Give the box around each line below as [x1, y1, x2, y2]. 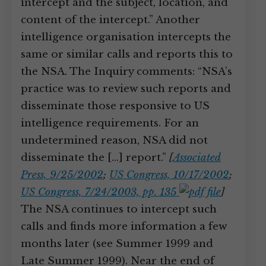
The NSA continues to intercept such [21, 203, 217, 216]
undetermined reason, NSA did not [21, 134, 208, 147]
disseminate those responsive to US [21, 100, 210, 112]
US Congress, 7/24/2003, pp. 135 [21, 186, 179, 198]
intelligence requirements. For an [21, 117, 199, 129]
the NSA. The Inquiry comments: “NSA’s [21, 65, 232, 78]
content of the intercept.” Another [21, 14, 200, 26]
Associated [173, 151, 221, 164]
